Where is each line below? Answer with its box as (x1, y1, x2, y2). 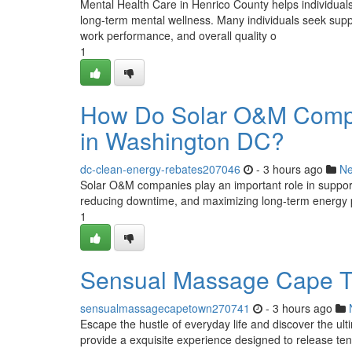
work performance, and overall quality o (80, 27, 277, 43)
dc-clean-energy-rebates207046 (80, 161, 240, 177)
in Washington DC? (80, 123, 284, 157)
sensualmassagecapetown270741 (80, 300, 250, 316)
